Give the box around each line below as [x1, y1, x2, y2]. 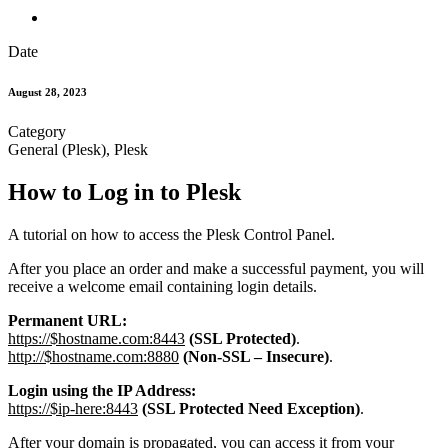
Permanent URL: [8, 312, 127, 330]
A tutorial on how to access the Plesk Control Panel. [8, 226, 335, 244]
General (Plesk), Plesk [8, 141, 148, 159]
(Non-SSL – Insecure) [183, 348, 329, 366]
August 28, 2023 [8, 86, 87, 99]
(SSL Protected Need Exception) [142, 400, 360, 418]
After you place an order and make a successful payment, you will [8, 260, 424, 278]
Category [8, 123, 66, 141]
